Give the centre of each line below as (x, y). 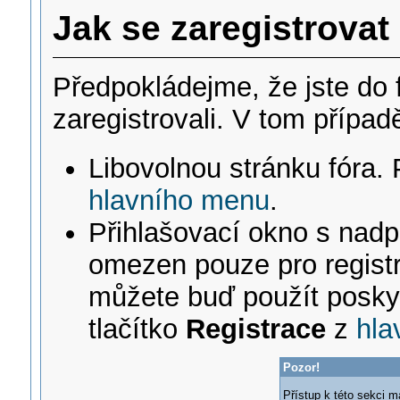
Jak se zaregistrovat (221, 28)
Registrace (256, 329)
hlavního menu (179, 201)
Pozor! (301, 368)
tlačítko (137, 329)
